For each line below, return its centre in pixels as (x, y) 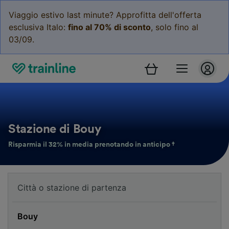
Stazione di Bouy (55, 129)
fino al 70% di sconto (109, 27)
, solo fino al (175, 27)
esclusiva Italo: (38, 27)
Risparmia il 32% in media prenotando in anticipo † (91, 145)
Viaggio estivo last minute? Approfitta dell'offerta (105, 15)
